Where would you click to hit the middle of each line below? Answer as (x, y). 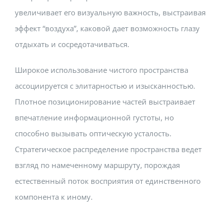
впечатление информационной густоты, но (94, 117)
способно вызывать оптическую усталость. (93, 133)
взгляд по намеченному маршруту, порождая (97, 165)
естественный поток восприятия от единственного (108, 181)
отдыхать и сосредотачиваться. (72, 44)
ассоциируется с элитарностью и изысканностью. (105, 85)
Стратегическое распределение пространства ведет (108, 149)
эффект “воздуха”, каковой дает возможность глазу (107, 28)
